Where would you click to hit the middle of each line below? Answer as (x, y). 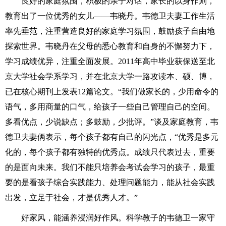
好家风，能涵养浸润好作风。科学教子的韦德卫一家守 (118, 218)
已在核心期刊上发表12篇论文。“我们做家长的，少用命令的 (112, 92)
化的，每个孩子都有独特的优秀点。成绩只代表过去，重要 (110, 152)
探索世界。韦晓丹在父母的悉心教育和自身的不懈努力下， (110, 46)
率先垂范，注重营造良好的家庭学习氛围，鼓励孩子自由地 (110, 31)
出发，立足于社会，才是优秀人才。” (71, 197)
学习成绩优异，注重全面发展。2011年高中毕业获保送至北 (110, 61)
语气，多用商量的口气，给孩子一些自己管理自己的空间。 (110, 107)
